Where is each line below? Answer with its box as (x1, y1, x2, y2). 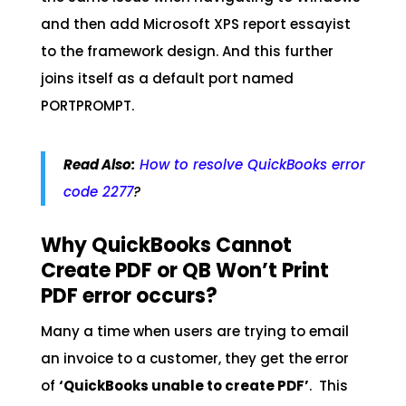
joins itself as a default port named (40, 69, 294, 89)
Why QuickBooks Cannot (40, 231, 292, 260)
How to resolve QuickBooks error (139, 155, 365, 175)
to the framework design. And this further (40, 42, 333, 62)
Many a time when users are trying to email (40, 322, 349, 342)
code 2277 (63, 182, 133, 202)
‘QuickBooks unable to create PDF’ (58, 376, 309, 396)
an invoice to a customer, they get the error (40, 349, 349, 369)
